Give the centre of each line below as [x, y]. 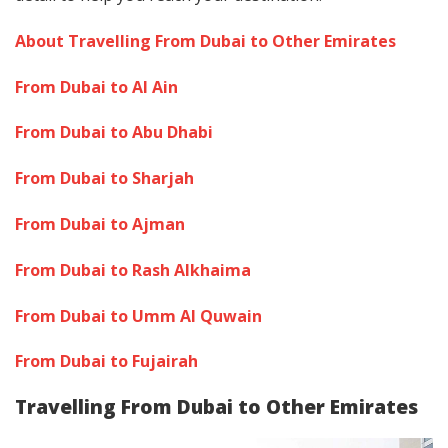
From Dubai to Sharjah [104, 178]
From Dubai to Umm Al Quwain [138, 315]
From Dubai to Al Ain [96, 86]
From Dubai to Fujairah [106, 361]
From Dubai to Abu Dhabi [114, 132]
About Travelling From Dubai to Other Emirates [205, 40]
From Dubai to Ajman [100, 223]
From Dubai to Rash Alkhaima [133, 269]
